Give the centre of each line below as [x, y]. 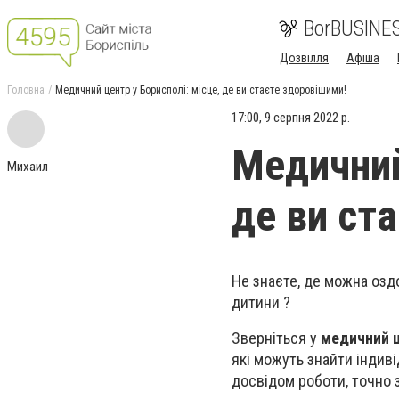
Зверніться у [276, 338]
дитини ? [261, 302]
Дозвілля [304, 58]
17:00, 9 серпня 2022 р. [291, 118]
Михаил [28, 167]
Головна [26, 90]
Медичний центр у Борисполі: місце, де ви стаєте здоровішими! [201, 90]
